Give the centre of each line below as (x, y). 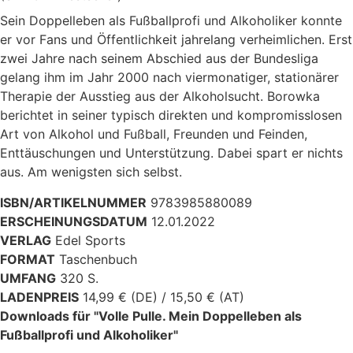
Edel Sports (90, 240)
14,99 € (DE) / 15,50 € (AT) (163, 297)
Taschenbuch (98, 259)
